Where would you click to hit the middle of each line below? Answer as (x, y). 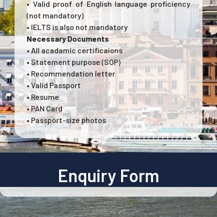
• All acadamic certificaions (75, 50)
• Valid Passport (54, 85)
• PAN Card (45, 108)
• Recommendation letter (71, 73)
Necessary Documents (68, 38)
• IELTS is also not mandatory (77, 27)
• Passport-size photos (66, 120)
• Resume (43, 96)
